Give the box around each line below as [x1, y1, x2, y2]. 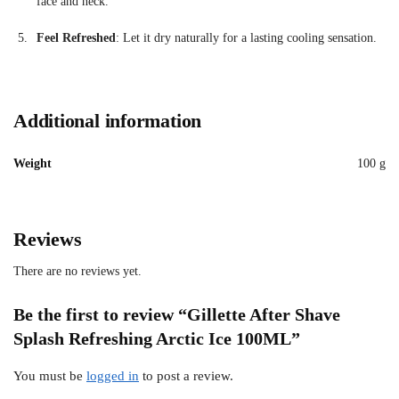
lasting [250, 31, 287, 45]
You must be [13, 369, 86, 384]
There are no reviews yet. [13, 265, 142, 279]
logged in [86, 369, 139, 384]
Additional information [13, 110, 202, 133]
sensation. [328, 31, 377, 45]
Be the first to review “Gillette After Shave [13, 305, 340, 325]
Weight [13, 157, 52, 171]
